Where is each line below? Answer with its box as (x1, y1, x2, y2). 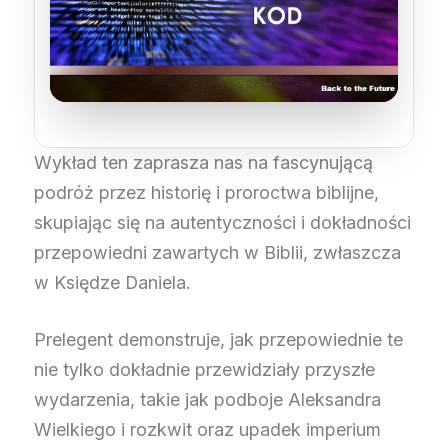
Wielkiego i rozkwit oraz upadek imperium (34, 418, 381, 440)
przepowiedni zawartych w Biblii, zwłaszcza (34, 241, 401, 263)
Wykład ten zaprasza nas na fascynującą (34, 151, 373, 173)
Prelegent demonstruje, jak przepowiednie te (34, 328, 403, 350)
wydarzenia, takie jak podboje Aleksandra (34, 388, 381, 410)
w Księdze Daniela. (34, 271, 191, 293)
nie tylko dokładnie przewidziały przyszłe (34, 358, 375, 380)
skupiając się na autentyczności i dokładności (34, 211, 411, 233)
